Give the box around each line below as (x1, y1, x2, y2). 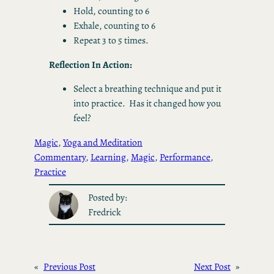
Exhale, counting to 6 (73, 19, 155, 32)
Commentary (34, 150, 86, 163)
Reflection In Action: (49, 57, 132, 71)
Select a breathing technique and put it (73, 82, 221, 95)
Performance (160, 150, 210, 163)
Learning (91, 150, 126, 163)
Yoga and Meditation (63, 135, 143, 149)
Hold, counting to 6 (73, 4, 149, 18)
